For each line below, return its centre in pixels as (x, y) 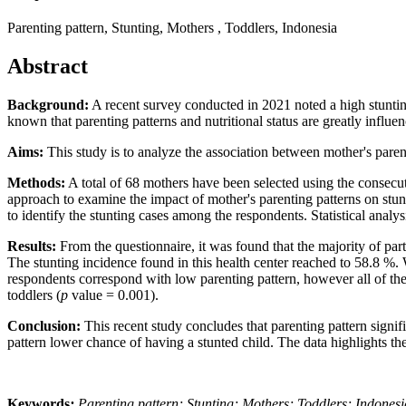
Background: (48, 105)
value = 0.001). (115, 295)
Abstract (48, 67)
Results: (32, 246)
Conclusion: (44, 326)
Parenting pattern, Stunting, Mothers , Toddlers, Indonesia (172, 28)
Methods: (36, 183)
